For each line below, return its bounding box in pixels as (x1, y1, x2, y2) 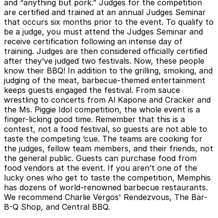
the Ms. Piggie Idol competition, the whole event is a (4, 104, 200, 114)
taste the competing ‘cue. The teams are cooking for (4, 133, 202, 144)
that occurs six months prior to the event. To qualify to (4, 17, 214, 27)
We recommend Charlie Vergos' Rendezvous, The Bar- (4, 192, 207, 202)
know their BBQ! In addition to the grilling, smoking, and (4, 65, 213, 75)
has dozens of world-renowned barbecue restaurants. (4, 182, 208, 192)
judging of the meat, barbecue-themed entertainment (4, 75, 205, 85)
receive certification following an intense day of (4, 36, 182, 46)
